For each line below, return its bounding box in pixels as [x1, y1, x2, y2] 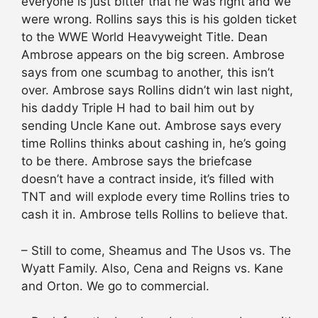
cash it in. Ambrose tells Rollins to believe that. [21, 207, 288, 222]
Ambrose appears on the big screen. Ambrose [21, 48, 285, 62]
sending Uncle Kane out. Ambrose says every [21, 119, 281, 133]
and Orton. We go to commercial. [21, 278, 209, 293]
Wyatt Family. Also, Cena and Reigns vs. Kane [21, 261, 283, 275]
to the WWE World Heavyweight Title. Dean [21, 30, 268, 45]
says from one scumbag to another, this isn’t [21, 65, 274, 80]
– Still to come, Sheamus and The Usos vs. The [21, 243, 291, 258]
